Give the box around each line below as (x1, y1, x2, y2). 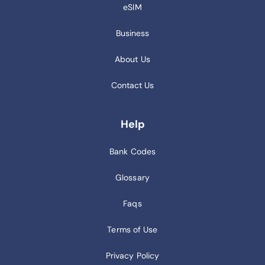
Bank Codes (109, 146, 156, 157)
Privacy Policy (105, 250, 160, 261)
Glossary (115, 172, 150, 183)
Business (115, 28, 150, 39)
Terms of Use (107, 224, 158, 235)
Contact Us (111, 80, 154, 91)
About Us (115, 54, 150, 65)
